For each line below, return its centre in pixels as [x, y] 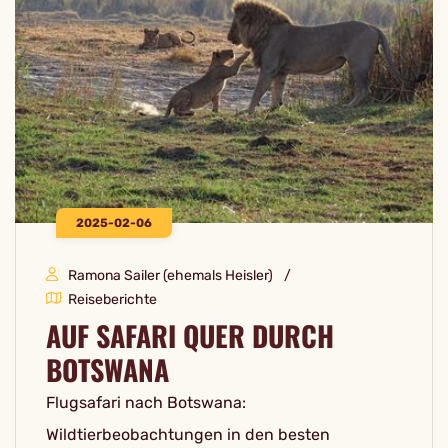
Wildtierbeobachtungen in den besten [188, 435]
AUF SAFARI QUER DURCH [190, 336]
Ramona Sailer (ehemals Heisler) [170, 276]
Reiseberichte [112, 300]
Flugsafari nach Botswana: [146, 403]
